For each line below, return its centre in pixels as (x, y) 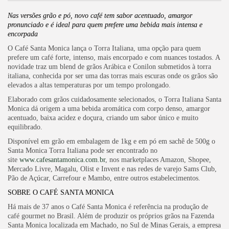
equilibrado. (25, 127)
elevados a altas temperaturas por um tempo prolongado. (89, 85)
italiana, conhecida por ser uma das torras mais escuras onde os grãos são (113, 76)
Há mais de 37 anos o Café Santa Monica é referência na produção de (108, 207)
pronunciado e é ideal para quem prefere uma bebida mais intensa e (105, 25)
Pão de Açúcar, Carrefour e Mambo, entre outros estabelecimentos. (104, 178)
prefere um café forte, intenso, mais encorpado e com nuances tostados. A (114, 57)
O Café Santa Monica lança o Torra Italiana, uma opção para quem (104, 48)
